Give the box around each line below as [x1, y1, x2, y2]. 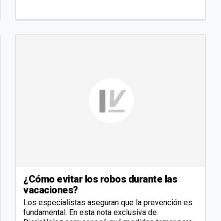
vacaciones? [23, 184, 78, 196]
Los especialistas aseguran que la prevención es [23, 198, 192, 208]
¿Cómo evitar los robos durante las [23, 173, 177, 185]
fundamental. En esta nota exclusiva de [23, 208, 157, 218]
